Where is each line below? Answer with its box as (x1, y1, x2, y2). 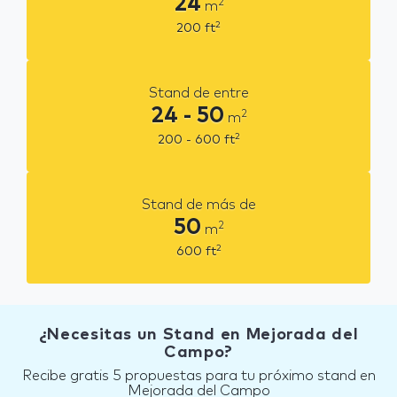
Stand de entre (148, 85, 249, 100)
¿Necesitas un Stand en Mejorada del (38, 326, 359, 343)
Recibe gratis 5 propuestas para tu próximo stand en (21, 368, 376, 383)
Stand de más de (141, 197, 256, 212)
